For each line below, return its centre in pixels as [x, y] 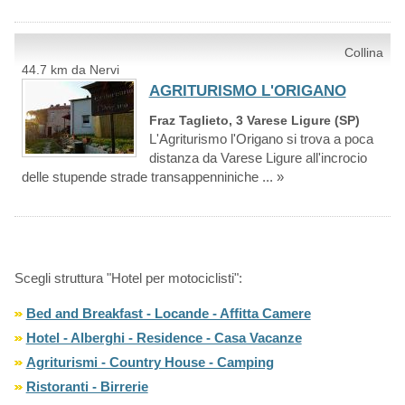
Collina [364, 52]
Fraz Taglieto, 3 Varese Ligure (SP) [254, 120]
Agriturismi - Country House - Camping [150, 362]
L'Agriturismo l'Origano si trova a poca [261, 138]
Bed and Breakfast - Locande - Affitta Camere [168, 313]
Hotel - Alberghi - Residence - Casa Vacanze [164, 337]
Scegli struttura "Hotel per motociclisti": [128, 278]
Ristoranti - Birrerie [87, 386]
